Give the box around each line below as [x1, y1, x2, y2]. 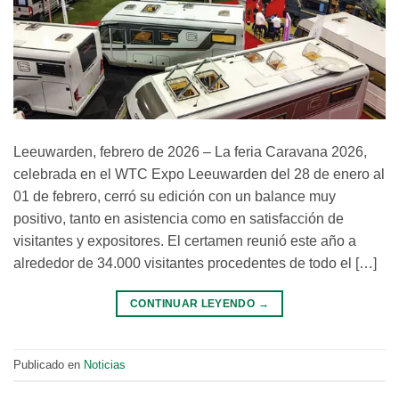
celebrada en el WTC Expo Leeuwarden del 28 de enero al [13, 167, 385, 183]
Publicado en [13, 357, 84, 371]
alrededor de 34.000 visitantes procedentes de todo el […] [13, 256, 377, 272]
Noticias [84, 357, 126, 371]
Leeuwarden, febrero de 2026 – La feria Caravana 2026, [13, 144, 367, 160]
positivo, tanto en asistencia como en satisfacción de [13, 211, 344, 227]
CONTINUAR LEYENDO [130, 297, 258, 311]
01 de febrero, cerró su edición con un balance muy [13, 189, 336, 205]
